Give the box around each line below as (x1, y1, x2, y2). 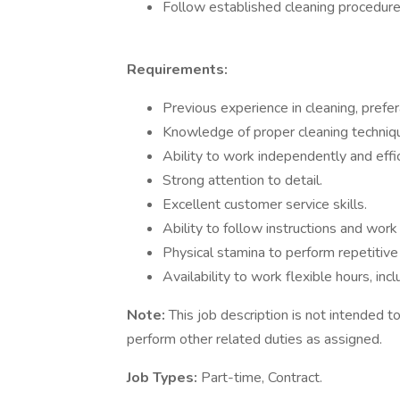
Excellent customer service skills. (162, 195, 367, 214)
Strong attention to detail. (162, 171, 322, 190)
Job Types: (127, 368, 201, 387)
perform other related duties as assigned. (127, 329, 382, 349)
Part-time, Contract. (201, 368, 322, 387)
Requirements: (127, 60, 231, 79)
